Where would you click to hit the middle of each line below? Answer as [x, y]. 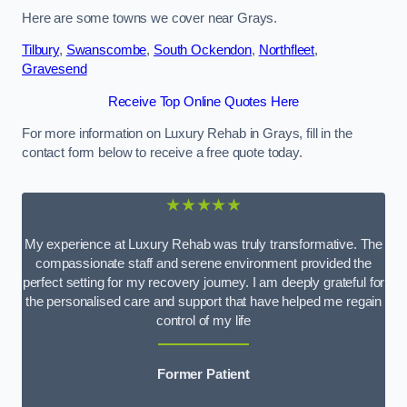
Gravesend [55, 69]
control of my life [203, 320]
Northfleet [287, 50]
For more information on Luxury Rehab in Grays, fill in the [187, 134]
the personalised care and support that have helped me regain [203, 301]
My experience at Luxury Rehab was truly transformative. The [203, 244]
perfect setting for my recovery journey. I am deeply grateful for [203, 282]
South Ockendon [202, 50]
